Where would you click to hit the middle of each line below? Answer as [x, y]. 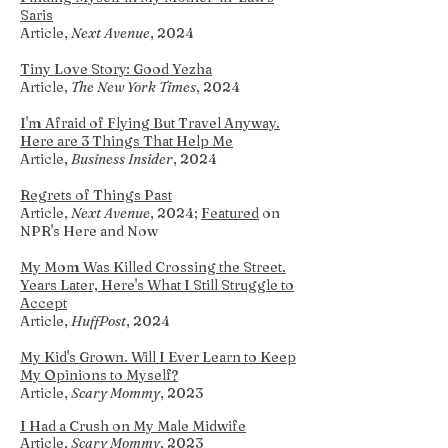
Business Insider [122, 159]
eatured [234, 213]
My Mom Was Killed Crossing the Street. [153, 267]
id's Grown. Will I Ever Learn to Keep [175, 357]
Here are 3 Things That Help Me [126, 141]
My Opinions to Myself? [99, 375]
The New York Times [133, 87]
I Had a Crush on [76, 426]
